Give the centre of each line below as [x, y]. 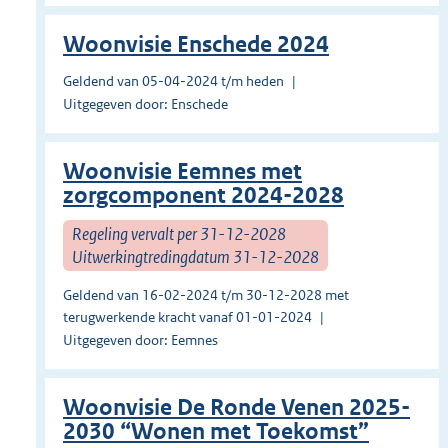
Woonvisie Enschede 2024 [196, 45]
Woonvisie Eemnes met [182, 172]
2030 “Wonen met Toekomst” [216, 432]
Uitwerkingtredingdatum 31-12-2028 [195, 256]
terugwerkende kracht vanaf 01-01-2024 [187, 317]
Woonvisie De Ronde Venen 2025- [236, 408]
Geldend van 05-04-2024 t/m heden [173, 81]
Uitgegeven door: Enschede [145, 104]
